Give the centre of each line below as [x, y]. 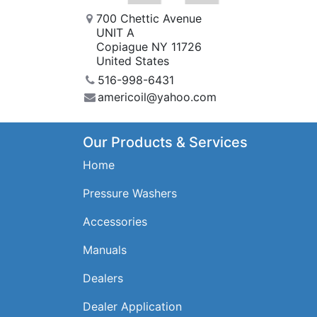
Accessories [115, 221]
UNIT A [116, 33]
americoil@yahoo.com [157, 97]
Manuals [105, 249]
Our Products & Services [165, 142]
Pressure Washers [130, 193]
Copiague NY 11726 [149, 47]
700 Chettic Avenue [149, 18]
